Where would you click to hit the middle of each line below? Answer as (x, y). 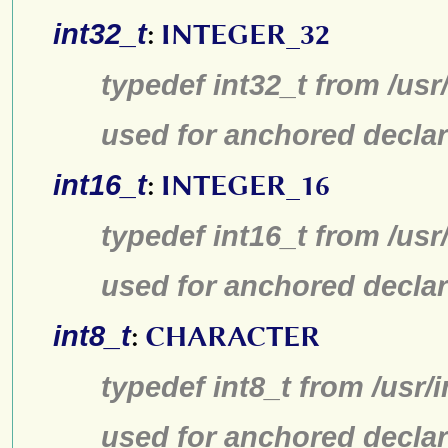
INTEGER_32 (245, 34)
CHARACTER (232, 336)
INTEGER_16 (245, 185)
